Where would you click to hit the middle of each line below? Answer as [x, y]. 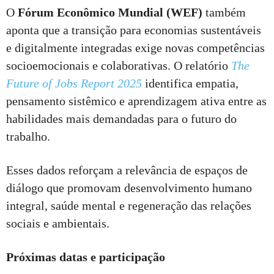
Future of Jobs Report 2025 [74, 83]
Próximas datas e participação [86, 257]
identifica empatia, [190, 83]
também [224, 13]
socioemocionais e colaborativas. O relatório [119, 66]
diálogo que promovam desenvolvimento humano [129, 188]
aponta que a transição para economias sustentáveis [134, 30]
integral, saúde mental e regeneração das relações [129, 206]
